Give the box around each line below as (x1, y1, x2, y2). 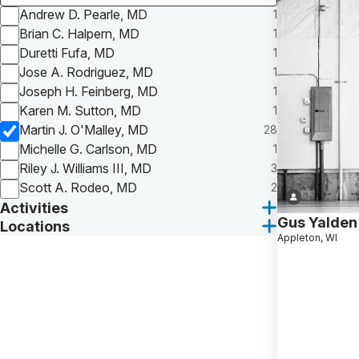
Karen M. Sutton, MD (19, 102, 141, 119)
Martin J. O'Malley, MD (19, 121, 148, 138)
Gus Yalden (277, 213, 357, 231)
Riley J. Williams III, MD (19, 159, 151, 176)
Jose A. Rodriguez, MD (19, 63, 153, 80)
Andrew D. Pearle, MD (19, 6, 147, 22)
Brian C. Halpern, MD (19, 25, 139, 42)
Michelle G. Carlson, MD (19, 140, 157, 157)
